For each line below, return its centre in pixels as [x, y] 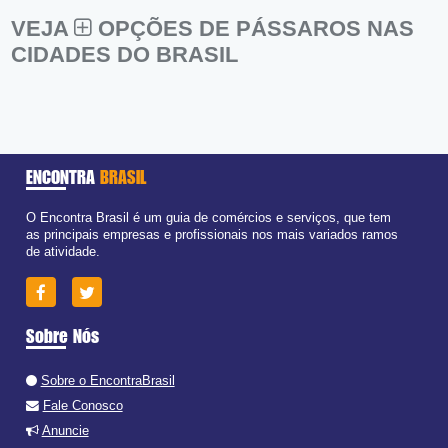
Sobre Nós [62, 335]
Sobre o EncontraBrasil [107, 380]
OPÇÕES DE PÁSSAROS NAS [253, 28]
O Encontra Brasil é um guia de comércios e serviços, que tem [208, 218]
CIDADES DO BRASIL [125, 54]
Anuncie [65, 430]
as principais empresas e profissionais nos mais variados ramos [211, 235]
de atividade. [62, 252]
